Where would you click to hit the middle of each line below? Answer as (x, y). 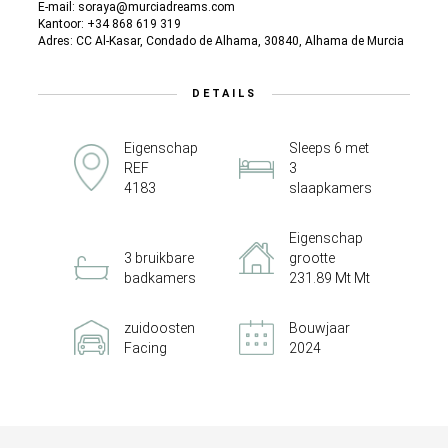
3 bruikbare (159, 258)
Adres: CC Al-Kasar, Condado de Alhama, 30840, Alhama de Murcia (221, 41)
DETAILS (224, 93)
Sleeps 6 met (329, 148)
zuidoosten (159, 328)
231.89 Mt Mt (329, 278)
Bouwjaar (319, 328)
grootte (312, 258)
